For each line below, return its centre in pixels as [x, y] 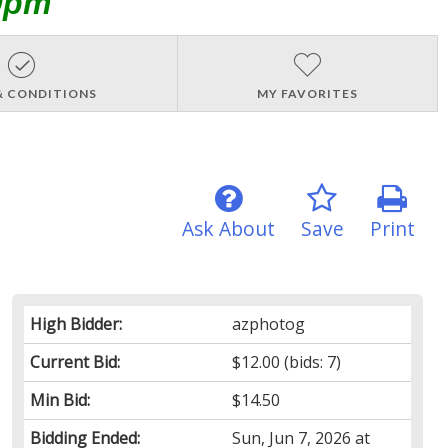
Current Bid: [74, 361]
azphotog [269, 323]
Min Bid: [59, 399]
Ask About [228, 228]
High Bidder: [75, 323]
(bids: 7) [311, 361]
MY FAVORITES [307, 93]
